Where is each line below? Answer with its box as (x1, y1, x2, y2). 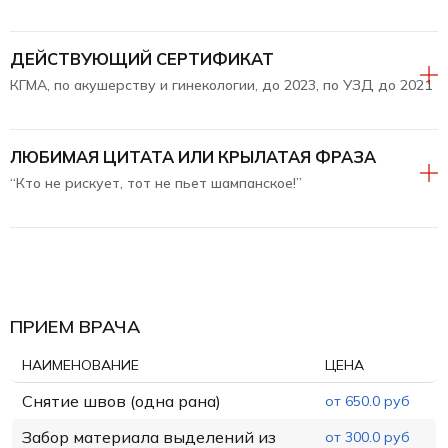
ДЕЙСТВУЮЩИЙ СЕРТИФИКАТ (10, 48, 274, 69)
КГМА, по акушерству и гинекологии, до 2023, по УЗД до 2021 (10, 75, 432, 94)
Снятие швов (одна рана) (22, 390, 221, 411)
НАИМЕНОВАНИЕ (22, 355, 139, 374)
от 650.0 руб (324, 391, 410, 410)
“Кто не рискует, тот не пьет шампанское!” (10, 173, 302, 192)
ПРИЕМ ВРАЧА (10, 314, 140, 338)
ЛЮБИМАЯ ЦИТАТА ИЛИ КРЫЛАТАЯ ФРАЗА (10, 146, 376, 167)
